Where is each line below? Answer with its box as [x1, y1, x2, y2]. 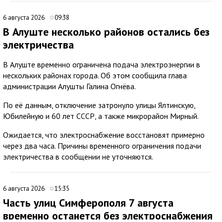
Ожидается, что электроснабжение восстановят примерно [3, 129, 205, 140]
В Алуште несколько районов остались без [3, 24, 210, 39]
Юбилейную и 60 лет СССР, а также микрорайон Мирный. [3, 111, 199, 121]
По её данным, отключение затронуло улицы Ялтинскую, [3, 100, 195, 110]
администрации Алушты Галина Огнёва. [3, 81, 136, 91]
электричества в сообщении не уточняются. [3, 151, 153, 162]
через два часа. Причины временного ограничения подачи [3, 140, 201, 151]
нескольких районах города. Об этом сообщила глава [3, 70, 187, 80]
